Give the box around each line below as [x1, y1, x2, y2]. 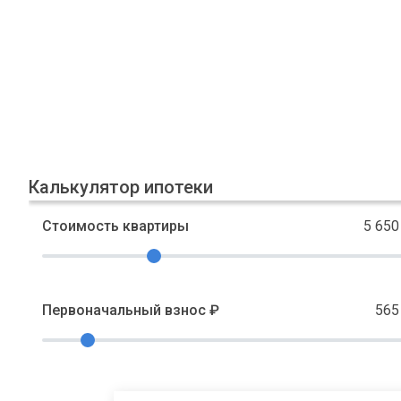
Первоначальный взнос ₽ [42, 301, 219, 319]
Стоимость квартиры [42, 218, 189, 235]
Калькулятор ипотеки [29, 176, 213, 199]
